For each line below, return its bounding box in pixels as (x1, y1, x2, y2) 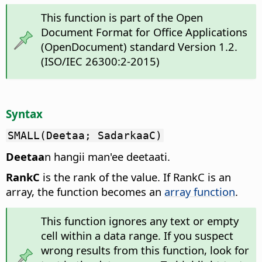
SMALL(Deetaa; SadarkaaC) (8, 129, 162, 142)
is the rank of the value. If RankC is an (40, 169, 231, 184)
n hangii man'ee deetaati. (44, 149, 170, 164)
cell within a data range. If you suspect (40, 227, 233, 243)
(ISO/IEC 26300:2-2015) (40, 54, 160, 69)
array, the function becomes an (6, 184, 164, 199)
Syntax (6, 106, 43, 122)
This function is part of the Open (40, 10, 203, 25)
